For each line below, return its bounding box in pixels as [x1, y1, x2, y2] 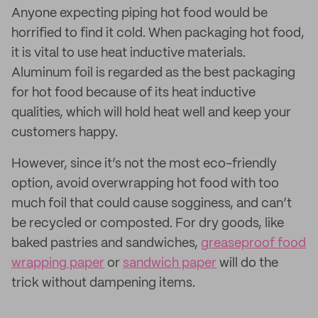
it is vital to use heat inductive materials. [11, 47, 246, 60]
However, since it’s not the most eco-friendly [11, 158, 277, 170]
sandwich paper [123, 257, 216, 270]
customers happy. [11, 126, 118, 139]
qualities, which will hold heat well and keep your [11, 106, 291, 119]
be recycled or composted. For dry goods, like [11, 217, 284, 230]
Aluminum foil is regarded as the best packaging [11, 67, 295, 79]
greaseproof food [201, 237, 306, 250]
